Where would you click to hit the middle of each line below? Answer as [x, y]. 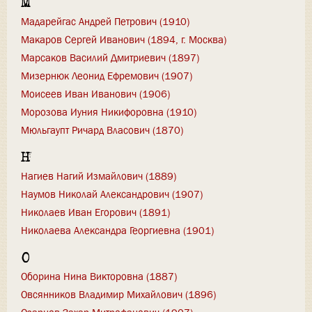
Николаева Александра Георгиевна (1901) [117, 231]
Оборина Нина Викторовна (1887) [99, 277]
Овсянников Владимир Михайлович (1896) [118, 295]
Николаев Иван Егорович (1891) [95, 213]
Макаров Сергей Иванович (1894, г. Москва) [124, 40]
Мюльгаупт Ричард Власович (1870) [102, 131]
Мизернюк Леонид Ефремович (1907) [107, 76]
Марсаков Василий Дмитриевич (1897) [110, 58]
